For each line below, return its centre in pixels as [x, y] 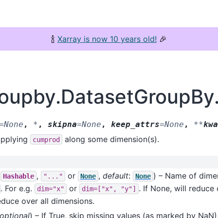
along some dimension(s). [110, 139]
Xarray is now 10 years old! [107, 39]
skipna [62, 124]
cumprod [46, 139]
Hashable [18, 176]
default [115, 175]
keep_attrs [135, 124]
